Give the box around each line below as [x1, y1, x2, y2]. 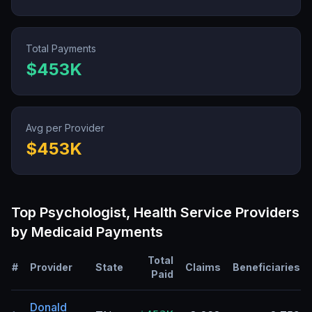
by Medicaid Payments [11, 224, 163, 240]
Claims [185, 261, 221, 273]
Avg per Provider [26, 122, 104, 134]
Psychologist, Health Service [40, 204, 232, 221]
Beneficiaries [233, 261, 300, 273]
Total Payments [26, 42, 96, 54]
